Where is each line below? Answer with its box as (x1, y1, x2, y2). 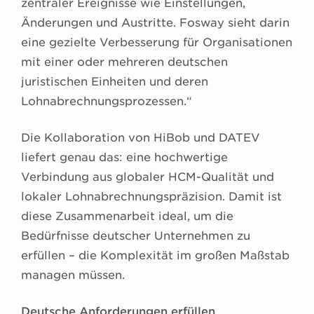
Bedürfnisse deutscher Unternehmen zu (21, 229, 250, 243)
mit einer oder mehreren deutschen (21, 55, 228, 69)
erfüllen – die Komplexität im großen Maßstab (21, 249, 289, 263)
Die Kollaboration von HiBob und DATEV (21, 131, 260, 145)
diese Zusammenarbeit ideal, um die (21, 210, 233, 224)
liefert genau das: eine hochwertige (21, 151, 228, 165)
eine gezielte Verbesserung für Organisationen (21, 36, 292, 50)
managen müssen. (21, 268, 125, 282)
